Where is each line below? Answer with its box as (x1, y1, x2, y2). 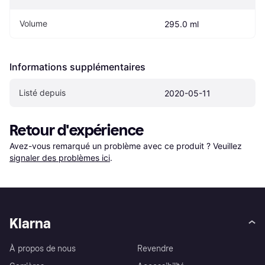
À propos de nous (9, 244, 76, 254)
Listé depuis (19, 88, 66, 98)
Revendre (137, 244, 173, 254)
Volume (20, 18, 47, 29)
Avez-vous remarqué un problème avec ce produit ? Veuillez (9, 141, 244, 151)
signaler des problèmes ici (9, 153, 110, 163)
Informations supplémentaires (9, 61, 146, 73)
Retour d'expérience (9, 121, 144, 140)
